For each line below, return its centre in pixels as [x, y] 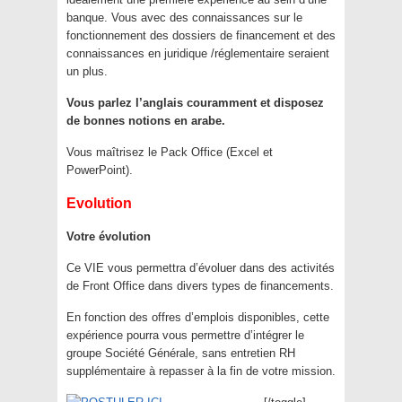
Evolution [99, 204]
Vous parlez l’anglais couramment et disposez [195, 103]
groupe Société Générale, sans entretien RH [181, 354]
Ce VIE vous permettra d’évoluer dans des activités [201, 268]
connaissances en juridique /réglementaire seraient [198, 54]
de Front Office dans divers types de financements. [200, 286]
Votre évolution [109, 237]
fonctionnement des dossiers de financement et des [201, 36]
